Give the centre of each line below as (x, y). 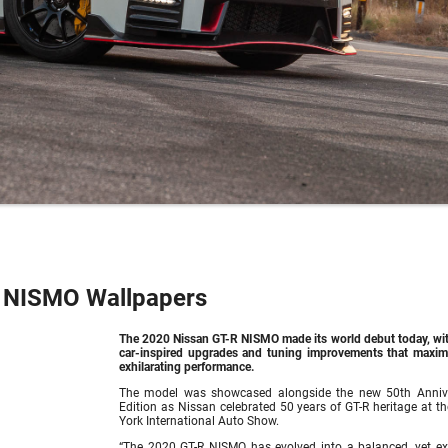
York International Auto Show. (199, 420)
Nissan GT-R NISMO (226, 338)
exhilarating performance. (186, 366)
